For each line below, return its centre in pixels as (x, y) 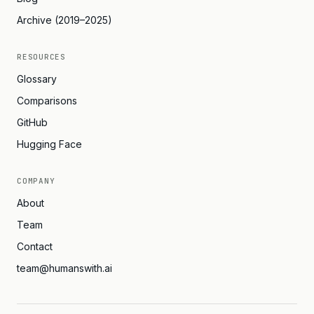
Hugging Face (49, 144)
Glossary (37, 79)
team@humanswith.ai (64, 268)
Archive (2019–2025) (64, 20)
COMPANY (36, 181)
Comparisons (47, 101)
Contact (35, 246)
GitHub (32, 122)
